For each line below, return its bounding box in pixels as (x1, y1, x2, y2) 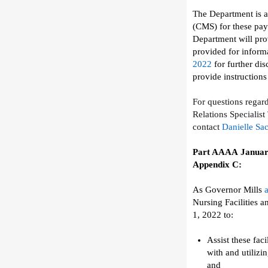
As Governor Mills (193, 185, 262, 194)
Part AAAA (193, 147, 238, 157)
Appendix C (193, 160, 239, 169)
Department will (193, 34, 252, 44)
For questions (193, 97, 243, 106)
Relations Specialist (193, 109, 265, 119)
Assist (207, 235, 229, 245)
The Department (193, 9, 253, 19)
